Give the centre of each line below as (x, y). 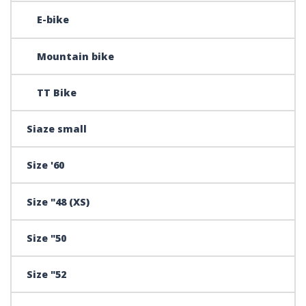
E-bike (53, 20)
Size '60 (46, 165)
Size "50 (47, 238)
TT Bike (57, 92)
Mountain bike (76, 56)
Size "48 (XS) (58, 201)
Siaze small (57, 129)
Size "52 (47, 274)
